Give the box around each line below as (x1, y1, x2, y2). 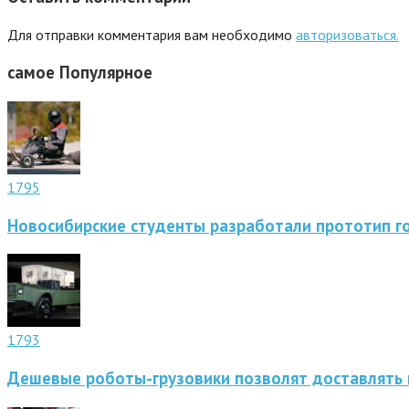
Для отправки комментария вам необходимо (7, 25, 296, 44)
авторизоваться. (296, 25, 399, 44)
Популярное (59, 61, 152, 84)
